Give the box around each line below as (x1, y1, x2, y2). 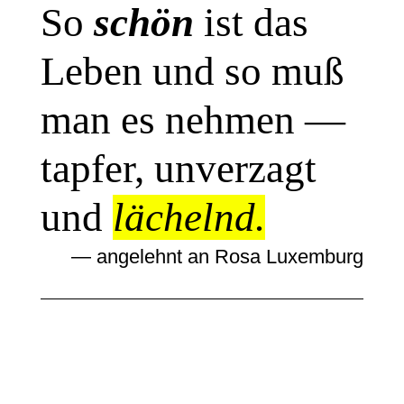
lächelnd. (112, 195, 265, 241)
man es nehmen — (40, 97, 345, 143)
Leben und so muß (40, 49, 344, 95)
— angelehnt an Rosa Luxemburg (71, 245, 364, 269)
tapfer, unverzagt (40, 146, 317, 192)
